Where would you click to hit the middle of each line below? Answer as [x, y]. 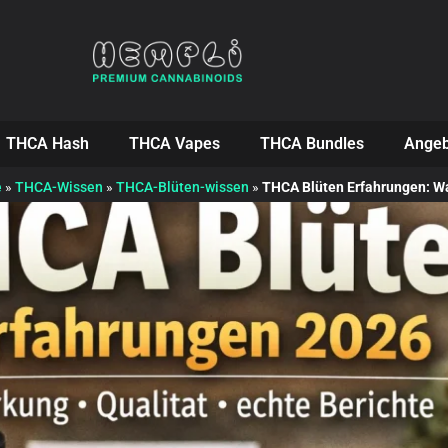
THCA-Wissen [59, 187]
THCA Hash [47, 143]
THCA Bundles [311, 143]
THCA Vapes [174, 143]
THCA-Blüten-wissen [182, 187]
